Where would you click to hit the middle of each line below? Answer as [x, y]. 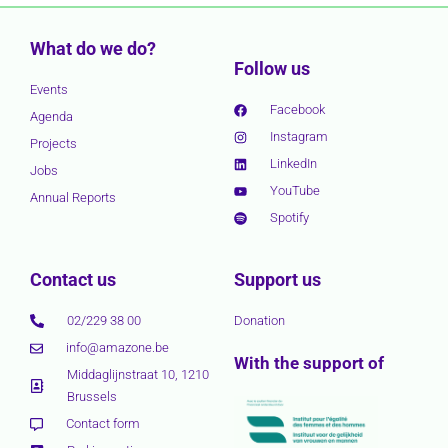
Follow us [272, 69]
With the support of [309, 363]
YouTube [295, 191]
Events [49, 90]
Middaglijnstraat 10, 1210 [138, 375]
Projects [53, 144]
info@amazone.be [118, 348]
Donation [259, 321]
